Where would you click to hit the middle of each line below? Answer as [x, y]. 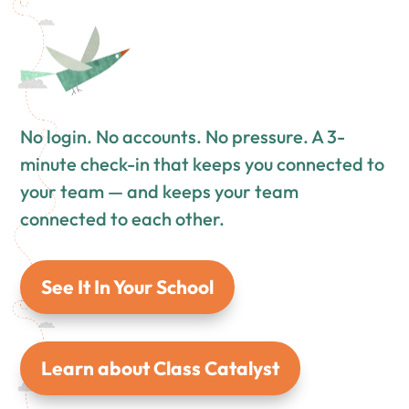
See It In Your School [128, 287]
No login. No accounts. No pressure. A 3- [183, 137]
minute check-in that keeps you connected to [203, 164]
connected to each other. [123, 219]
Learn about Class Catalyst [161, 368]
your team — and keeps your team [160, 192]
